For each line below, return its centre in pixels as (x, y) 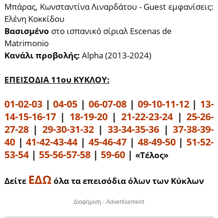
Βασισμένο (27, 31)
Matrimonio (26, 43)
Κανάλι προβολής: (43, 55)
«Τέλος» (152, 155)
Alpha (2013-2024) (116, 55)
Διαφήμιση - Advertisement (109, 202)
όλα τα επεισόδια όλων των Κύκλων (127, 181)
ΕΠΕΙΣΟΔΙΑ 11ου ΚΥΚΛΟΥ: (57, 80)
